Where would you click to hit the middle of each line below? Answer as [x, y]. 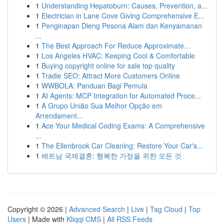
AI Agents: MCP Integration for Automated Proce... [121, 95]
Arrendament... [59, 115]
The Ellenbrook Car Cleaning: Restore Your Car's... [122, 145]
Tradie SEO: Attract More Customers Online [111, 75]
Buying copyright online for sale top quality [108, 65]
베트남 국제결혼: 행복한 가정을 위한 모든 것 [111, 155]
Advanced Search [97, 209]
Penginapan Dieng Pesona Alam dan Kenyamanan [122, 25]
